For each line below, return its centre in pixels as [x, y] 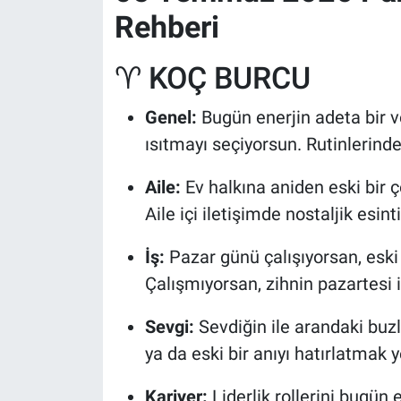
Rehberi [166, 26]
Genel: [171, 118]
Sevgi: [169, 327]
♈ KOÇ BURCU [212, 77]
